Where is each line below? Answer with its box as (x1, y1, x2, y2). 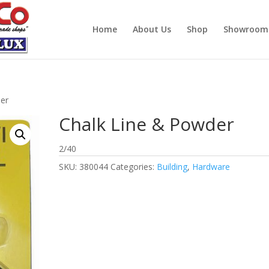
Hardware (192, 161, 231, 172)
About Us (132, 23, 171, 35)
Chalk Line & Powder (59, 112, 235, 136)
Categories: (110, 161, 157, 172)
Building (157, 161, 188, 172)
